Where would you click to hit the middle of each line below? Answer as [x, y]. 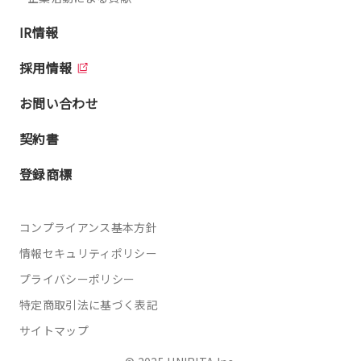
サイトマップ [54, 330]
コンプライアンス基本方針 [88, 227]
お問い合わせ [59, 103]
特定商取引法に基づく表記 [89, 304]
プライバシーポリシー [77, 278]
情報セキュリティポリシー [88, 253]
